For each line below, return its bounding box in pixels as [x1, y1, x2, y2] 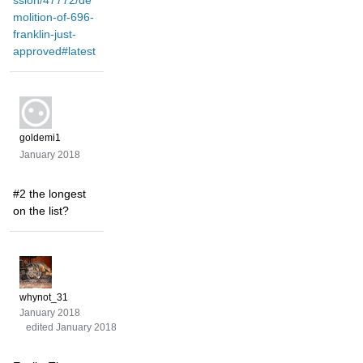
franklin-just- [13, 28, 76, 41]
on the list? [13, 204, 69, 218]
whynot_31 [19, 292, 68, 304]
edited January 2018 [26, 322, 117, 334]
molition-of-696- [13, 11, 94, 24]
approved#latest [13, 45, 96, 58]
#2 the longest [13, 187, 86, 201]
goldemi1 [19, 132, 61, 144]
